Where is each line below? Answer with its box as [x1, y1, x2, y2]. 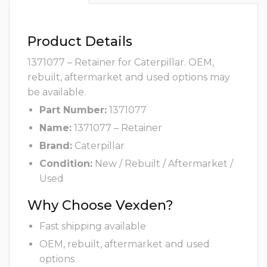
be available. [27, 86, 86, 98]
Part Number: [39, 104, 107, 116]
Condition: [39, 158, 92, 170]
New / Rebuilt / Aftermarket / [92, 158, 233, 170]
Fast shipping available [39, 221, 146, 232]
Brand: [39, 140, 72, 152]
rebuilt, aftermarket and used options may [27, 72, 230, 83]
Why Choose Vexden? [27, 197, 173, 214]
